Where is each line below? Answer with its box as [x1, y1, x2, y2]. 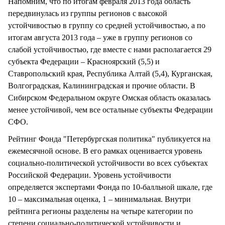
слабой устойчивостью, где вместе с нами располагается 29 [8, 45, 211, 54]
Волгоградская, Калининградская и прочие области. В [8, 81, 195, 90]
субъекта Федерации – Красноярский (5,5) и [8, 57, 160, 66]
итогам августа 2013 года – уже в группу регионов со [8, 33, 192, 42]
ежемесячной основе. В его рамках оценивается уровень [8, 147, 202, 156]
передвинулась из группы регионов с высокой [8, 9, 167, 18]
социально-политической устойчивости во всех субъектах [8, 159, 208, 168]
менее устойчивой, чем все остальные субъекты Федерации [8, 105, 213, 114]
